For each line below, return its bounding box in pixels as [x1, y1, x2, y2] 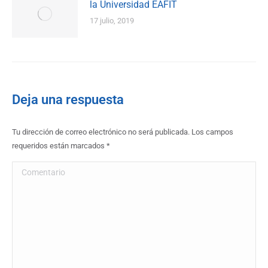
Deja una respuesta [12, 92, 124, 108]
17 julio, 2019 [90, 16, 134, 26]
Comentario [12, 162, 61, 173]
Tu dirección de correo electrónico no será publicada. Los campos [12, 127, 233, 137]
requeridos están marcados [12, 141, 106, 151]
